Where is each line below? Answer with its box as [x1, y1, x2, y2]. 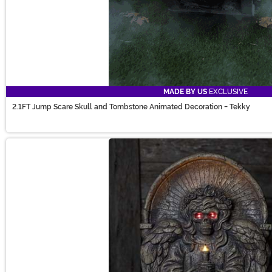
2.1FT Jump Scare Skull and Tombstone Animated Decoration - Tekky [12, 103, 250, 112]
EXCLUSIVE [207, 87, 248, 97]
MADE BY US [163, 87, 207, 97]
